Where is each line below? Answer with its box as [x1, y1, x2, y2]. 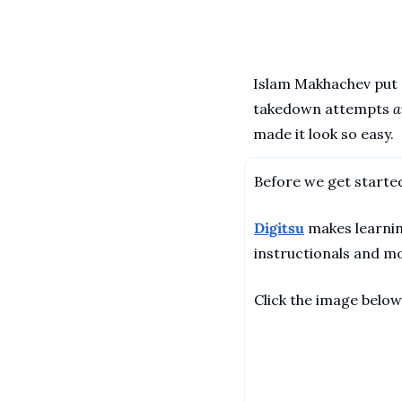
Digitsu [254, 218, 304, 237]
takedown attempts [253, 99, 393, 118]
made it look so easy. [253, 124, 398, 143]
